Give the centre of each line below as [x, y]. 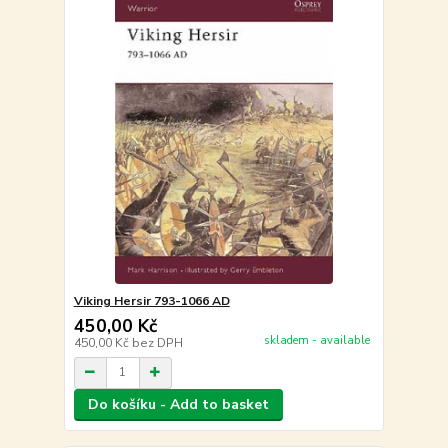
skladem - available [316, 341]
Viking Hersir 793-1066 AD [151, 300]
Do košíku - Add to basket [178, 404]
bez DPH [157, 342]
